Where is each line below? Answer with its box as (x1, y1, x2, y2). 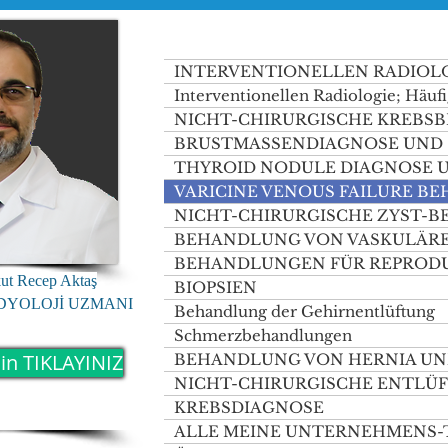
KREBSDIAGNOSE (174, 398, 324, 417)
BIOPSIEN (174, 278, 257, 297)
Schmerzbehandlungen (174, 326, 352, 345)
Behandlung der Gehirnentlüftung (174, 302, 435, 321)
